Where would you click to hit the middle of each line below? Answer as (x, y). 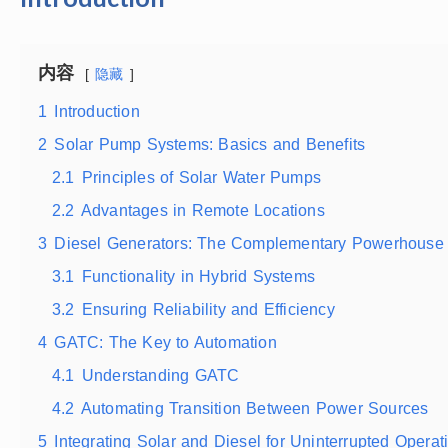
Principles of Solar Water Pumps (201, 177)
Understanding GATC (160, 375)
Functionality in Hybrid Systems (198, 276)
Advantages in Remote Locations (202, 210)
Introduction (97, 111)
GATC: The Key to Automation (165, 342)
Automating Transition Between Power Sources (254, 408)
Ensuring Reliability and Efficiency (208, 309)
